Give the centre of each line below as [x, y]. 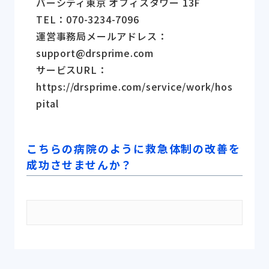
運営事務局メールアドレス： [102, 36]
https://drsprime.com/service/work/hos [134, 87]
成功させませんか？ [80, 165]
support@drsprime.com [95, 53]
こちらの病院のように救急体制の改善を [134, 149]
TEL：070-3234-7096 [88, 20]
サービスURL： [72, 70]
